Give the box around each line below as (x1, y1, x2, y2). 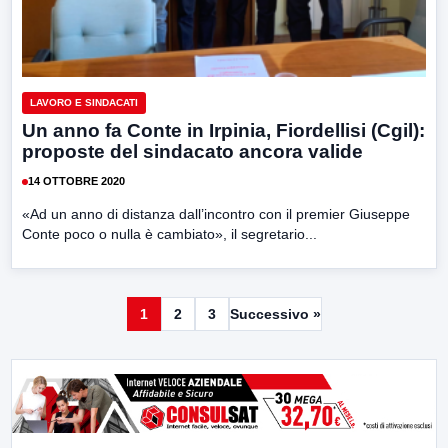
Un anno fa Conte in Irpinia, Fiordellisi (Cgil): (22, 119, 425, 141)
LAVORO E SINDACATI (30, 96, 138, 108)
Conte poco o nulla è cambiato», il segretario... (22, 225, 317, 242)
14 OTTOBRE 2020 (28, 175, 125, 188)
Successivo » (229, 305, 321, 322)
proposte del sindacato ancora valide (22, 140, 363, 162)
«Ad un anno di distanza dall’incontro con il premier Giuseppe (22, 205, 410, 222)
